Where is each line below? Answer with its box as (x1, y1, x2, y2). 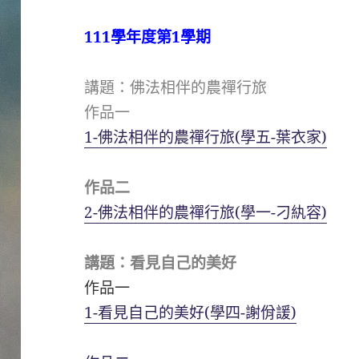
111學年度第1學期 (84, 26, 212, 47)
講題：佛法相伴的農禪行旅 (84, 76, 268, 98)
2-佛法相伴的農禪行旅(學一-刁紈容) (84, 201, 328, 223)
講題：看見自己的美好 (84, 252, 237, 273)
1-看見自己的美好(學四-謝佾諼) (84, 301, 297, 323)
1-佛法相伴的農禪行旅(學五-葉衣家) (84, 126, 328, 147)
